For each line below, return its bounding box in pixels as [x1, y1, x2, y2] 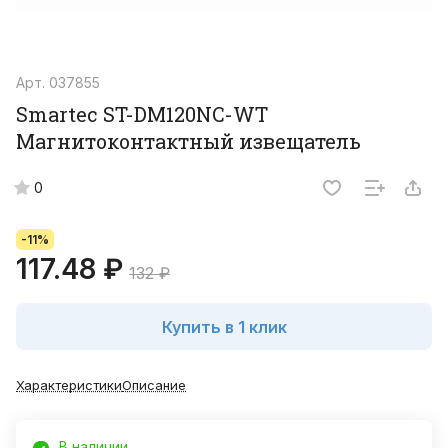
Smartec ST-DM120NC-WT [16, 101, 268, 128]
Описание [122, 377, 186, 394]
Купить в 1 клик [161, 316, 287, 337]
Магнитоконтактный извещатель [16, 128, 361, 155]
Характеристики [16, 377, 122, 394]
